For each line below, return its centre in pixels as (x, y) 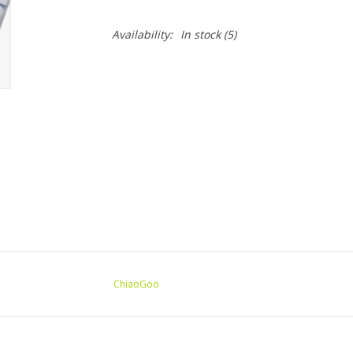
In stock (200, 34)
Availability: (142, 34)
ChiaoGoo (136, 284)
